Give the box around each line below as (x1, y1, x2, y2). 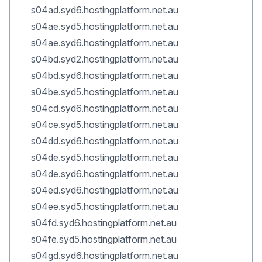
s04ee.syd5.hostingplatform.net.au (31, 201, 178, 212)
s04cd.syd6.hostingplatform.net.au (31, 102, 178, 114)
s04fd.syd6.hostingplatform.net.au (31, 217, 177, 229)
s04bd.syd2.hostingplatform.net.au (31, 53, 178, 65)
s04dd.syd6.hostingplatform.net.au (31, 135, 178, 147)
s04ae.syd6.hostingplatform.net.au (31, 37, 178, 49)
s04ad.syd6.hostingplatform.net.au (31, 4, 178, 16)
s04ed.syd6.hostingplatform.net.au (31, 184, 178, 196)
